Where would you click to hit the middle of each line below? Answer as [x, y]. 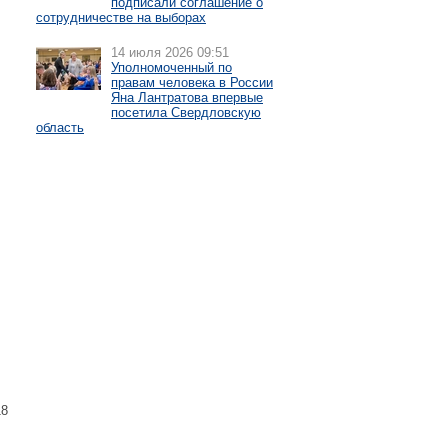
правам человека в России [192, 82]
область [60, 127]
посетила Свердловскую [186, 112]
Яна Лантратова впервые [187, 97]
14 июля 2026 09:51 [170, 52]
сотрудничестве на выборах [121, 17]
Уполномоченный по [171, 67]
